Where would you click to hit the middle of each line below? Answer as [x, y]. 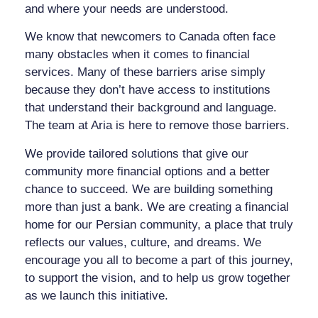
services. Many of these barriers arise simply [145, 72]
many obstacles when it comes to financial [137, 55]
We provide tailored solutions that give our [137, 153]
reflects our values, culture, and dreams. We [143, 242]
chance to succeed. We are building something [149, 189]
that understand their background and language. [151, 108]
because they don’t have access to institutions [148, 90]
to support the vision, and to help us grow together [158, 278]
